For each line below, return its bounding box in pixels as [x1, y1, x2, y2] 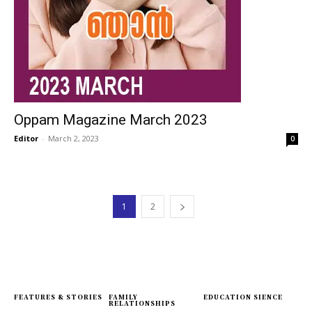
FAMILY [109, 292, 138, 302]
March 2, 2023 [48, 133, 99, 143]
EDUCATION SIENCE [203, 292, 283, 302]
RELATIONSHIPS [109, 299, 175, 308]
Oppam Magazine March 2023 [14, 111, 208, 128]
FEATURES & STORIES [14, 292, 102, 302]
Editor [14, 133, 38, 143]
